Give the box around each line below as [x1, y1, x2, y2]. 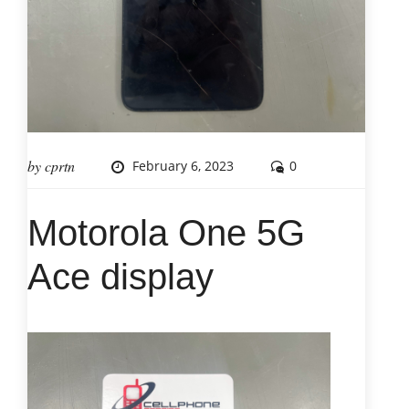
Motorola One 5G [27, 212, 305, 253]
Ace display [27, 256, 214, 297]
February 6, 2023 [132, 156, 234, 174]
